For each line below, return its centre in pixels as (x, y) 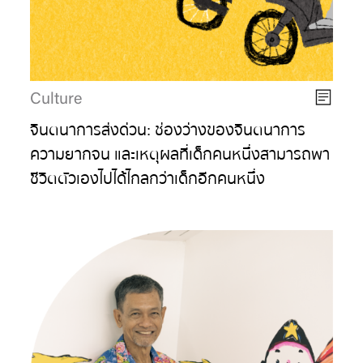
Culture (56, 100)
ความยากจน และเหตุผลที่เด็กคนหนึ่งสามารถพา (180, 155)
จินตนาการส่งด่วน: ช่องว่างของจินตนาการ (168, 130)
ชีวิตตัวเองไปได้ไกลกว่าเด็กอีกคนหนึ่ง (148, 179)
